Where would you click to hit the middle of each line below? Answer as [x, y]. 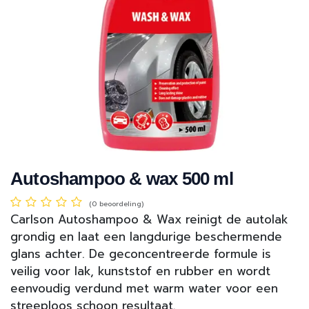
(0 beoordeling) [116, 204]
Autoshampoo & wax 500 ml [122, 179]
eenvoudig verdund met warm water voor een [144, 289]
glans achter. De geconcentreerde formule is [141, 254]
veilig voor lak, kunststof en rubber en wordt [140, 271]
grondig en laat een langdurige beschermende [146, 237]
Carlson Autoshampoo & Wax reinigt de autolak [149, 220]
